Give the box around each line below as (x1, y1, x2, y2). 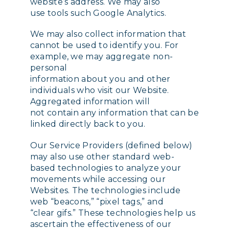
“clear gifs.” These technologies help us (30, 208, 196, 218)
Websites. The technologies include (30, 185, 181, 195)
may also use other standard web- (30, 151, 174, 162)
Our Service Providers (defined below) (30, 140, 193, 150)
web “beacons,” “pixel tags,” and (30, 196, 164, 207)
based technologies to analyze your (30, 163, 181, 173)
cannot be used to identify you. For (30, 40, 179, 51)
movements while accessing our (30, 174, 166, 184)
